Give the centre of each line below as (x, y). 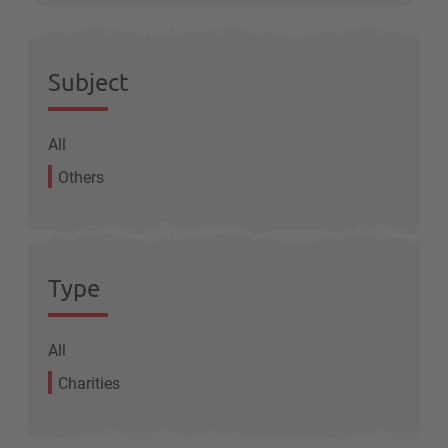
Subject (88, 82)
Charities (89, 383)
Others (81, 177)
